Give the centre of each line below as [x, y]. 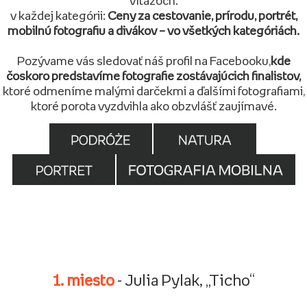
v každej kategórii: [58, 15]
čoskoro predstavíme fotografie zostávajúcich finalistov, [153, 76]
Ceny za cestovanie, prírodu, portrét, [201, 15]
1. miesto [83, 280]
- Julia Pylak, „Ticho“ [185, 280]
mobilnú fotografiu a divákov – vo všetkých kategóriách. [153, 30]
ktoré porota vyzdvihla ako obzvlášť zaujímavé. [153, 106]
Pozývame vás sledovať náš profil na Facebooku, [144, 61]
